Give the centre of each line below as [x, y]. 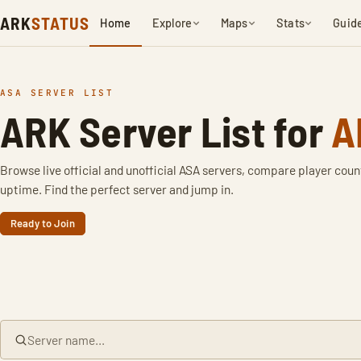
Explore [172, 23]
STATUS [60, 23]
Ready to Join [43, 223]
